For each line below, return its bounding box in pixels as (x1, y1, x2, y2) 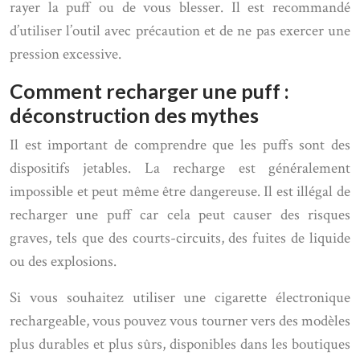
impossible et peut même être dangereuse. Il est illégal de (10, 182, 350, 202)
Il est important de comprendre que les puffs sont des (10, 135, 350, 155)
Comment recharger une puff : (10, 79, 289, 103)
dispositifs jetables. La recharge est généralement (10, 158, 350, 178)
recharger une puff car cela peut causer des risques (10, 205, 350, 225)
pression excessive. (10, 44, 121, 64)
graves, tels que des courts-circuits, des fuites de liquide (10, 228, 350, 248)
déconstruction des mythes (10, 103, 259, 127)
